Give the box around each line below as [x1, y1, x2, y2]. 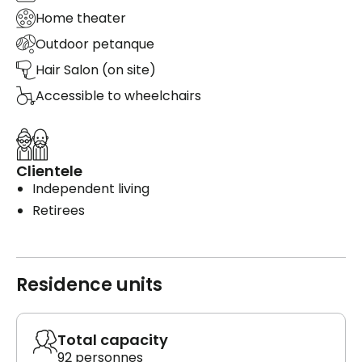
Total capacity [57, 329, 168, 350]
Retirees [32, 200, 85, 220]
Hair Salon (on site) [36, 61, 156, 80]
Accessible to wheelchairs [36, 86, 201, 106]
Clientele [16, 160, 82, 181]
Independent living [32, 179, 149, 198]
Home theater [36, 9, 126, 28]
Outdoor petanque [36, 35, 154, 54]
